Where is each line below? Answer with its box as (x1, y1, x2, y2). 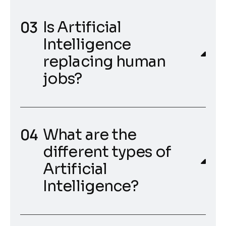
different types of (43, 142, 171, 162)
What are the (43, 125, 137, 145)
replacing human (43, 52, 166, 72)
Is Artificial (43, 18, 122, 37)
